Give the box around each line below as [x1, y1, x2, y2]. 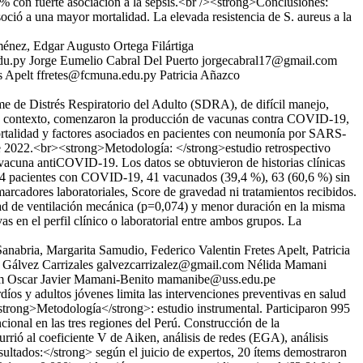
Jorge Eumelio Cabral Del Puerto [29, 53, 199, 67]
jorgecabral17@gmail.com [202, 53, 337, 67]
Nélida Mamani [247, 258, 327, 271]
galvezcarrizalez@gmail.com [96, 258, 244, 271]
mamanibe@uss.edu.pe [157, 272, 275, 286]
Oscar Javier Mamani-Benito [7, 272, 154, 286]
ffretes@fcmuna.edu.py [36, 68, 156, 82]
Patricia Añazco [160, 68, 240, 82]
